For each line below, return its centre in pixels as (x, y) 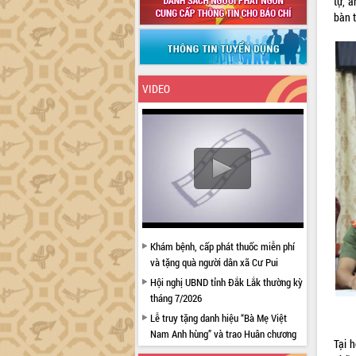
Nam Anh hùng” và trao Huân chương (223, 334)
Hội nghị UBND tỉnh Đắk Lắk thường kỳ (226, 282)
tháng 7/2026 (176, 298)
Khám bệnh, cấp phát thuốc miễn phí (222, 246)
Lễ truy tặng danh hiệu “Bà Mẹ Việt (218, 318)
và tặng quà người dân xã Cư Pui (214, 262)
